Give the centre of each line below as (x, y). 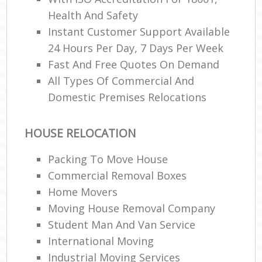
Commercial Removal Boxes (118, 175)
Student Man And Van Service (122, 224)
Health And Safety (93, 15)
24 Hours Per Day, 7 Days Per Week (136, 48)
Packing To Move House (108, 159)
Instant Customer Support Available (139, 32)
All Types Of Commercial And (121, 81)
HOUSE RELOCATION (80, 133)
